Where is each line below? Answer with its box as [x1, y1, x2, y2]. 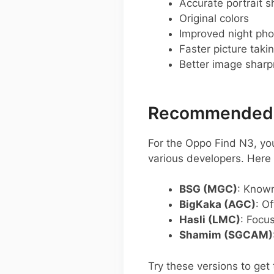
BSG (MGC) [179, 183, 237, 196]
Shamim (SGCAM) [179, 229, 273, 242]
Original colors [179, 12, 249, 24]
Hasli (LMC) [179, 213, 240, 226]
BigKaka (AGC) [179, 198, 256, 211]
